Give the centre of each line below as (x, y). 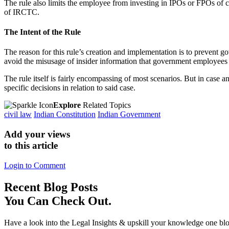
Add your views (37, 134)
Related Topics (106, 105)
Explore (67, 105)
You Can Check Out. (58, 201)
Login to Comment (35, 165)
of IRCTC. (22, 12)
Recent (24, 187)
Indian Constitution (65, 114)
